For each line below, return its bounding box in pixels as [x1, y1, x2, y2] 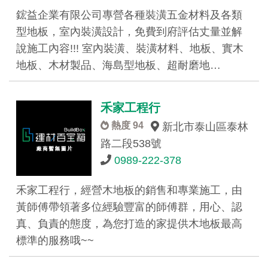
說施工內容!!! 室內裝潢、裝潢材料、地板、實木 [16, 42, 243, 54]
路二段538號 [100, 138, 162, 150]
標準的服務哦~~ [16, 234, 94, 247]
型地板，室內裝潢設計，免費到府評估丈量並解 [16, 26, 242, 38]
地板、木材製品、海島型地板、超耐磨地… [16, 59, 221, 71]
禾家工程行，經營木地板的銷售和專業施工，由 [16, 184, 242, 197]
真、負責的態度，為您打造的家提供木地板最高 [16, 218, 242, 230]
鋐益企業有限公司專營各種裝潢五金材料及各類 [16, 9, 242, 21]
